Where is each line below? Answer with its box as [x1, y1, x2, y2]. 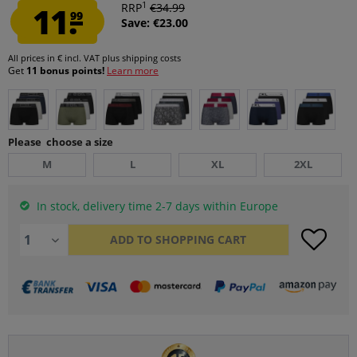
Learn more [107, 64, 159, 77]
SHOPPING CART [155, 232, 247, 247]
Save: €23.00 [121, 15, 188, 30]
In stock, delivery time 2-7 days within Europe [33, 198, 278, 214]
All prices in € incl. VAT [8, 52, 102, 64]
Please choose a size [8, 135, 113, 149]
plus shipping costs [102, 52, 181, 64]
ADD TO [110, 232, 153, 247]
